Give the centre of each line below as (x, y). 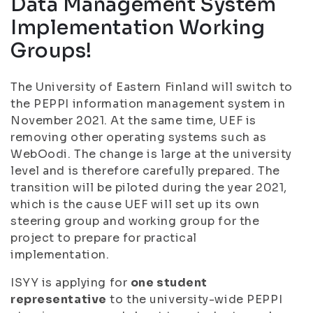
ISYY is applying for (71, 283)
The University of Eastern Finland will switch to (152, 87)
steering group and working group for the (135, 221)
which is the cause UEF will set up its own (135, 204)
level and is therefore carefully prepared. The (145, 171)
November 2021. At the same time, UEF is (133, 121)
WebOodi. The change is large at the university (151, 154)
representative (59, 299)
